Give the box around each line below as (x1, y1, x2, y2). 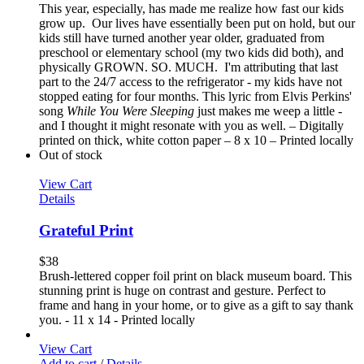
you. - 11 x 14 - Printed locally (39, 313, 195, 327)
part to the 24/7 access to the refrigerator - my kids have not (39, 74, 342, 89)
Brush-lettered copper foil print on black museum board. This (39, 269, 352, 284)
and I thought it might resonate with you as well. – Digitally (39, 118, 344, 132)
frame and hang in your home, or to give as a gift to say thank (39, 298, 353, 313)
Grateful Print (39, 221, 133, 239)
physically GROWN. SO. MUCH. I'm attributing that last (39, 59, 338, 74)
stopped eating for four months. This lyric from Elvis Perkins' (39, 89, 352, 103)
